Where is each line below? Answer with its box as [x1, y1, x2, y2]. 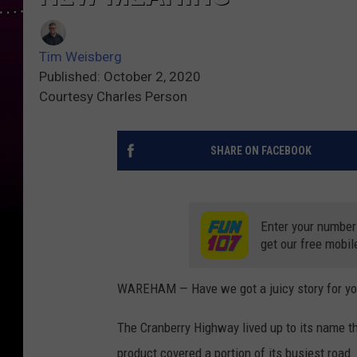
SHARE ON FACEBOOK [210, 144, 312, 158]
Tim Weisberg [39, 49, 122, 65]
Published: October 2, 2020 [39, 69, 201, 85]
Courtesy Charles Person [39, 88, 187, 105]
